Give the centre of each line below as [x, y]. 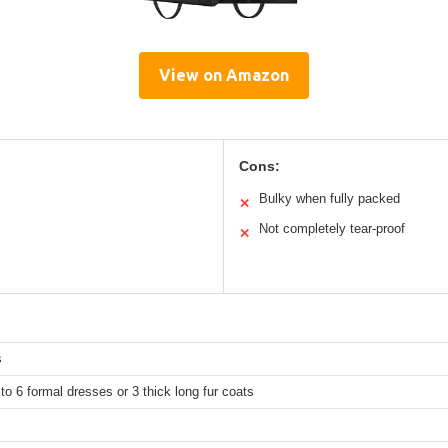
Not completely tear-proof [332, 229]
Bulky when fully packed [329, 199]
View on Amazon [224, 75]
